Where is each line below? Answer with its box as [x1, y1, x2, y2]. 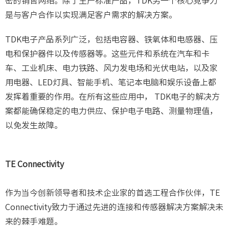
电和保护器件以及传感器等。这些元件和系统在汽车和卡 [5, 50, 210, 58]
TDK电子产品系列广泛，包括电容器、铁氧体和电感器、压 [5, 35, 218, 44]
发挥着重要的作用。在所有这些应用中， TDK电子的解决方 [5, 93, 220, 101]
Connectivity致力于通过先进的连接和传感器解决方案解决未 [5, 203, 223, 212]
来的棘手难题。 [5, 217, 62, 226]
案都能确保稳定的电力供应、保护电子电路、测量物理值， [5, 107, 218, 116]
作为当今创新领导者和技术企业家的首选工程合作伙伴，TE [5, 189, 220, 197]
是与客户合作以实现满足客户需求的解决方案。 [5, 11, 177, 19]
